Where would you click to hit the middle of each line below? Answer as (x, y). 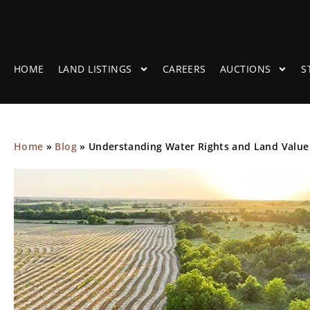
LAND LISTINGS (95, 69)
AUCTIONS (245, 69)
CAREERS (184, 69)
